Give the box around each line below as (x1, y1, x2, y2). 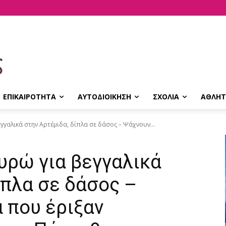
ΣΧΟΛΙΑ (153, 92, 179, 101)
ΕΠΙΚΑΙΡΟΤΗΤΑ (3, 92, 56, 101)
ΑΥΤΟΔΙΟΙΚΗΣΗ (78, 92, 131, 101)
